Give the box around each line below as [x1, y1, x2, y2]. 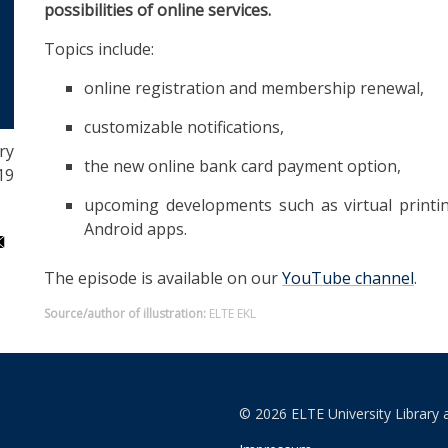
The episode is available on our [44, 267, 282, 289]
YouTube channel [282, 267, 414, 289]
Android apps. [84, 218, 187, 240]
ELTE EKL [209, 305, 256, 322]
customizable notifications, [84, 116, 284, 138]
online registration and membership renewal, [84, 77, 424, 99]
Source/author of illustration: [44, 305, 206, 322]
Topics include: [44, 38, 154, 60]
